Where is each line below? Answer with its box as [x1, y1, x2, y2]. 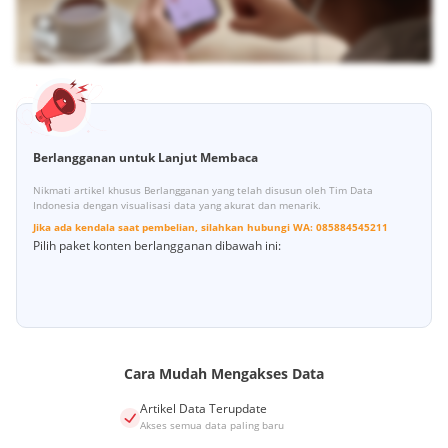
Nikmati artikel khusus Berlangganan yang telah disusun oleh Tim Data [33, 183, 373, 198]
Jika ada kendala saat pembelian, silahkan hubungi [33, 220, 290, 235]
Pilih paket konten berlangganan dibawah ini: [33, 237, 281, 255]
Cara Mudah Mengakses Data [124, 364, 324, 384]
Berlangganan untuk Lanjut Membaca [33, 149, 258, 167]
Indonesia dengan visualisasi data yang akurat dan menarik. [33, 198, 321, 213]
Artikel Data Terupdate [139, 400, 267, 418]
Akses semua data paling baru [139, 418, 284, 433]
